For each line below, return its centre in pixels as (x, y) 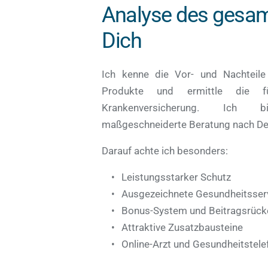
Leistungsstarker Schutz (178, 177)
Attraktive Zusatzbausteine (184, 227)
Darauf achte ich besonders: (165, 150)
